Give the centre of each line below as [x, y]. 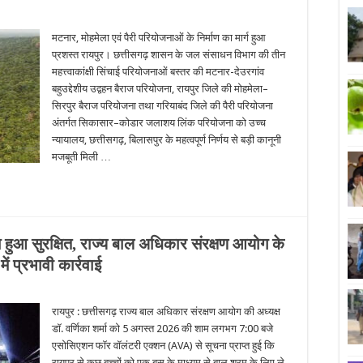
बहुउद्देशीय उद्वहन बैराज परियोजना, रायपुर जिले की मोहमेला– [160, 89]
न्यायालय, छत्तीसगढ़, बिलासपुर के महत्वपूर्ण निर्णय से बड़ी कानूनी [167, 140]
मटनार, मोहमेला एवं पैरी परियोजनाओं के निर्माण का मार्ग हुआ [159, 38]
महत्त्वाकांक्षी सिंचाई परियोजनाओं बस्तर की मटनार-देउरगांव [158, 72]
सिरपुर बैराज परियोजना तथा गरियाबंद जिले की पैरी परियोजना [162, 106]
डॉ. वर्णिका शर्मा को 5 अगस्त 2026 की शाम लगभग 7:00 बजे [162, 329]
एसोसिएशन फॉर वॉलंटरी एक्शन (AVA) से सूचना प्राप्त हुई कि [163, 346]
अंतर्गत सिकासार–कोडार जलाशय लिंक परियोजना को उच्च [159, 123]
